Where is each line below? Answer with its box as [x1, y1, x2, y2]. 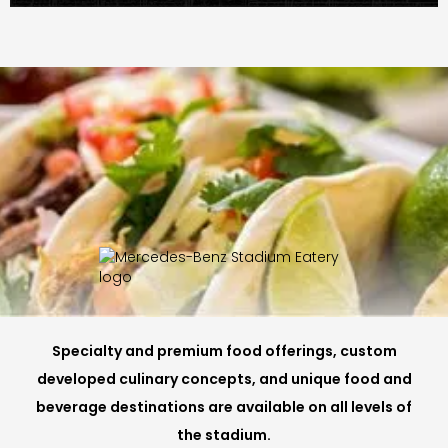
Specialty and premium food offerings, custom [51, 341, 397, 362]
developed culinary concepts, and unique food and [36, 369, 412, 390]
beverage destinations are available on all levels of [36, 397, 412, 418]
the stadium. [177, 425, 271, 446]
